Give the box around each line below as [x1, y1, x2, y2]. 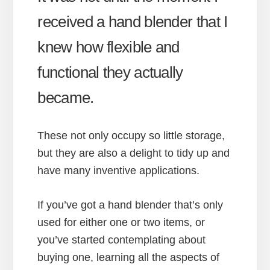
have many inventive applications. [37, 164, 200, 177]
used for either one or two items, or [37, 216, 206, 228]
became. [37, 88, 94, 107]
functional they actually [37, 63, 183, 81]
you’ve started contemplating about [37, 233, 206, 246]
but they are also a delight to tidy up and [37, 146, 230, 159]
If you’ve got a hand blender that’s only [37, 198, 224, 211]
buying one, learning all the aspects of [37, 251, 220, 263]
